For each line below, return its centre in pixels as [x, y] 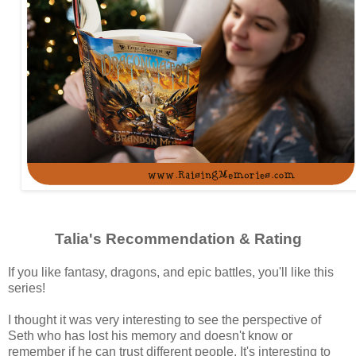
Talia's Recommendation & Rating [178, 239]
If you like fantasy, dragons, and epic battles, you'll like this [171, 273]
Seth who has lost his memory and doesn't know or [150, 336]
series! [27, 288]
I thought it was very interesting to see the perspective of [164, 320]
